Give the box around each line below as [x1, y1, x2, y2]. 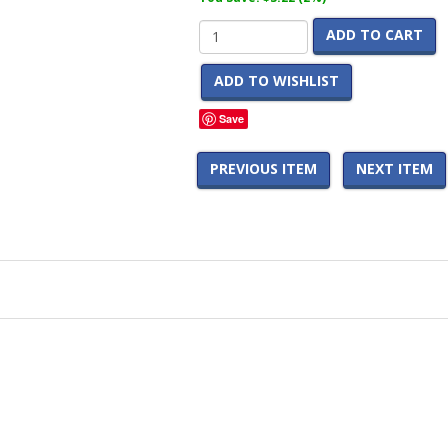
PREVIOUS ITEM [210, 159, 317, 178]
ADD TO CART [325, 25, 423, 44]
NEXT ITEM [356, 159, 433, 178]
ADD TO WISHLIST [213, 71, 339, 90]
